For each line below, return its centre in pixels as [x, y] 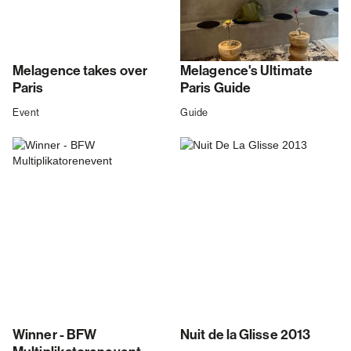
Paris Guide [216, 89]
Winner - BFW [55, 335]
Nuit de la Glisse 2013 [246, 335]
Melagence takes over [80, 71]
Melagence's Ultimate [247, 71]
